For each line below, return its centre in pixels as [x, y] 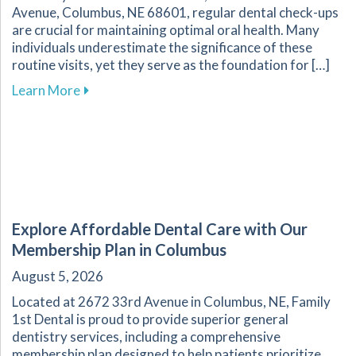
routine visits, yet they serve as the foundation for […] [171, 65]
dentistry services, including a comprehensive [146, 337]
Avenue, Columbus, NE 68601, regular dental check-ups [175, 13]
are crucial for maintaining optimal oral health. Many [166, 30]
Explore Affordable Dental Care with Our [160, 229]
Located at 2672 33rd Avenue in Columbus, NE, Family [171, 302]
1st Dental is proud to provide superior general [150, 319]
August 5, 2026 [58, 277]
